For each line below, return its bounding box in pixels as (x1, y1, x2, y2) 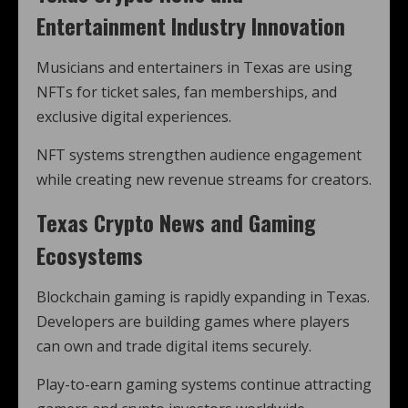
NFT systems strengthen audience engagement (36, 145, 362, 165)
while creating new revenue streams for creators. (36, 169, 372, 189)
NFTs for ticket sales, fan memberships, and (36, 82, 337, 102)
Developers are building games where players (36, 311, 350, 331)
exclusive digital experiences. (36, 107, 231, 127)
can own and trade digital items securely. (36, 336, 311, 356)
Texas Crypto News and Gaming (36, 206, 316, 239)
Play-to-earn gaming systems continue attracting (36, 374, 372, 394)
